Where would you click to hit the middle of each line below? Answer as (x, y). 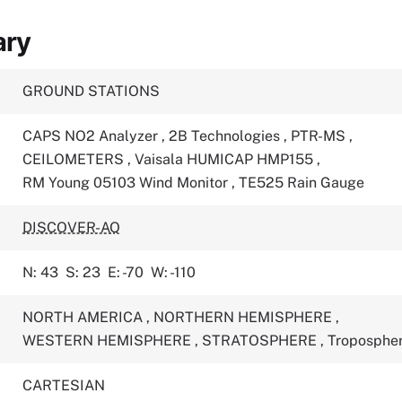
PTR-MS (320, 136)
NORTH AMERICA (85, 317)
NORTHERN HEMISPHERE (245, 317)
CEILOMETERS (75, 159)
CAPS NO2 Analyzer (92, 136)
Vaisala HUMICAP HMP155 (226, 159)
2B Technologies (227, 136)
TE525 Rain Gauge (302, 183)
